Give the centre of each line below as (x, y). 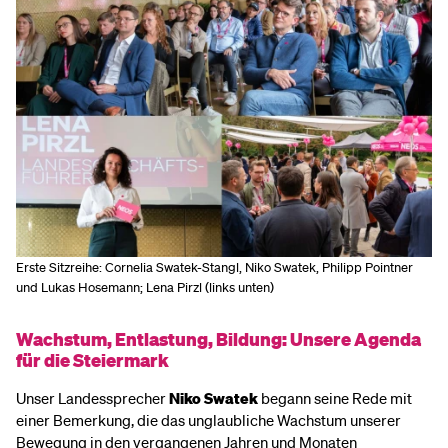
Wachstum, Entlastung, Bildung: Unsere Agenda (218, 338)
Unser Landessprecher (92, 397)
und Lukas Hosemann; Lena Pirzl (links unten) (145, 286)
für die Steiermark (92, 359)
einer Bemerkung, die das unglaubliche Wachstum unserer (208, 419)
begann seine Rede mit (336, 397)
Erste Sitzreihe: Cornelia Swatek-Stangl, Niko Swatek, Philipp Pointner (214, 266)
